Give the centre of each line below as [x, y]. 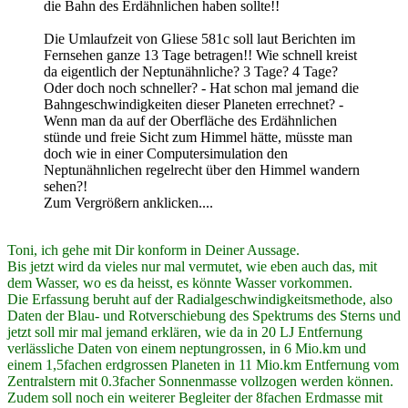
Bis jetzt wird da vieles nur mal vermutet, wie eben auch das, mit [192, 266]
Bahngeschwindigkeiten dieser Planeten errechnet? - [194, 104]
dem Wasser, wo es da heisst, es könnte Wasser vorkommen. [180, 282]
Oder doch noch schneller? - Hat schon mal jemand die [201, 87]
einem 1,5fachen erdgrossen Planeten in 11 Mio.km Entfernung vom [203, 364]
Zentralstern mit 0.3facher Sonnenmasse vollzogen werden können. [200, 381]
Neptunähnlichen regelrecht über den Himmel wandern [202, 169]
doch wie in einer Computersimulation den [166, 153]
